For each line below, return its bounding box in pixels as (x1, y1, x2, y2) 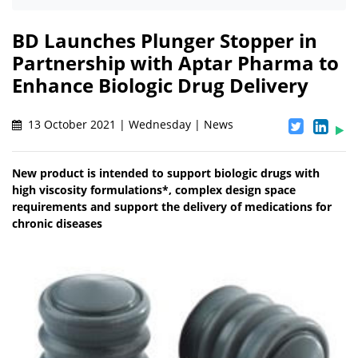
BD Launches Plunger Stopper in (12, 27, 317, 54)
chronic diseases (12, 216, 102, 232)
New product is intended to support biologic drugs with (12, 165, 320, 181)
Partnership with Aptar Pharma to (12, 50, 339, 77)
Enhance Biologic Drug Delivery (12, 72, 308, 99)
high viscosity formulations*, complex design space (12, 182, 296, 198)
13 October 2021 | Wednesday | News (25, 117, 233, 133)
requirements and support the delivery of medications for (12, 199, 332, 215)
